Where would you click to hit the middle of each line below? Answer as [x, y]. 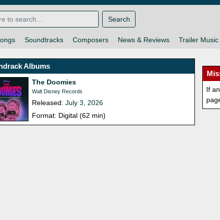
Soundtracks [44, 40]
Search [119, 19]
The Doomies [54, 82]
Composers [90, 40]
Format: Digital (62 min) [69, 116]
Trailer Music [198, 40]
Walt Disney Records [57, 92]
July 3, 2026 [84, 103]
